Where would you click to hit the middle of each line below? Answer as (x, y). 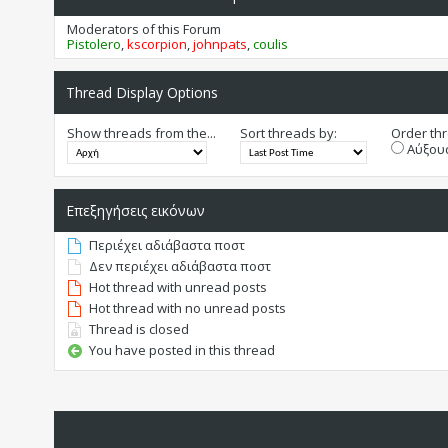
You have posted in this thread (181, 350)
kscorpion (156, 44)
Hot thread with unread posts (177, 287)
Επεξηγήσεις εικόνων (135, 211)
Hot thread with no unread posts (187, 308)
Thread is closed (138, 329)
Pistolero (93, 44)
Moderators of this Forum (143, 29)
